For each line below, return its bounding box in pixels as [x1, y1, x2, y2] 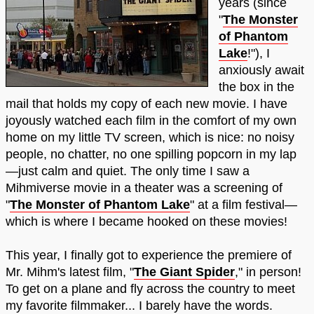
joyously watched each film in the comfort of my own [6, 114, 296, 128]
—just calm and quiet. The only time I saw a [6, 164, 250, 179]
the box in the [219, 80, 294, 95]
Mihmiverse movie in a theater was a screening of [6, 181, 282, 196]
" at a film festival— [190, 198, 297, 212]
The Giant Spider [134, 265, 235, 280]
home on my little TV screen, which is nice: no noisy [6, 130, 294, 145]
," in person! [235, 265, 301, 280]
